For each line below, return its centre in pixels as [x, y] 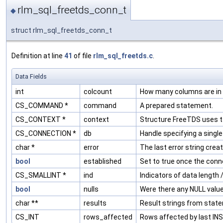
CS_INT [27, 217]
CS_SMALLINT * [41, 175]
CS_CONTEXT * [41, 119]
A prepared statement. [176, 105]
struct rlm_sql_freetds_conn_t [61, 30]
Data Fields [31, 76]
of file [83, 56]
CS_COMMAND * [42, 105]
